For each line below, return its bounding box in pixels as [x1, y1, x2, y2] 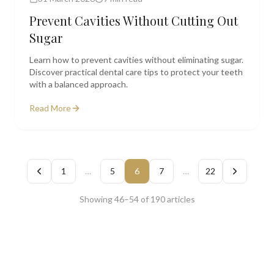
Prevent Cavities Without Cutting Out [29, 12, 238, 29]
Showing [79, 194, 114, 204]
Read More [29, 103, 71, 113]
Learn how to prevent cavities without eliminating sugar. [29, 54, 243, 65]
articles [165, 194, 195, 204]
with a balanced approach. [29, 79, 128, 89]
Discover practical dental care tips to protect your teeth [29, 67, 243, 77]
